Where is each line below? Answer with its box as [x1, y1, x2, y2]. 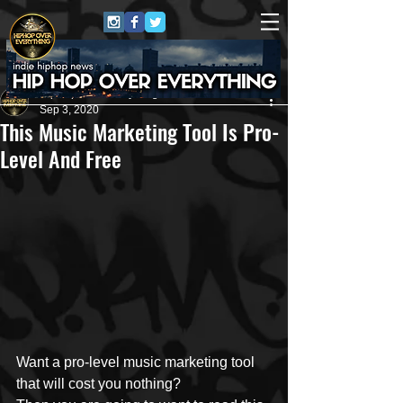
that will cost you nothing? [16, 375, 181, 391]
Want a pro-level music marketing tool [16, 354, 258, 370]
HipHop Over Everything [40, 87, 158, 100]
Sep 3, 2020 [40, 103, 99, 116]
